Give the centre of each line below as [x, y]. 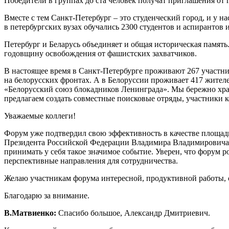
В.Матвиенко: [30, 213]
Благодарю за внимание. [47, 195]
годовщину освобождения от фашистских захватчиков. [100, 53]
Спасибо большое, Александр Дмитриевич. [133, 213]
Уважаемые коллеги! [40, 116]
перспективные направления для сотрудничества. [91, 161]
